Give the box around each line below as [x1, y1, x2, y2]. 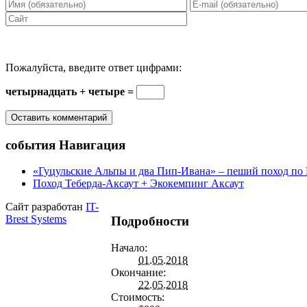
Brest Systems [5, 213, 66, 225]
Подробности [111, 213, 189, 228]
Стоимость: [111, 291, 164, 303]
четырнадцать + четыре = [5, 85, 136, 97]
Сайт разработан [5, 201, 86, 213]
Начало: [111, 241, 147, 254]
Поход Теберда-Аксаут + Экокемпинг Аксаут [33, 177, 244, 190]
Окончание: [111, 266, 166, 278]
